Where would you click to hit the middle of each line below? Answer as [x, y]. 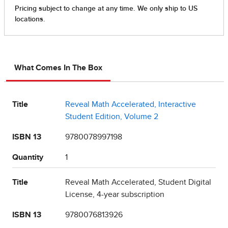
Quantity [28, 158]
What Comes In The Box [58, 68]
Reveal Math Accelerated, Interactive [131, 105]
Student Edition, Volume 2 [112, 117]
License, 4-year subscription [115, 195]
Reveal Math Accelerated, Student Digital [138, 182]
